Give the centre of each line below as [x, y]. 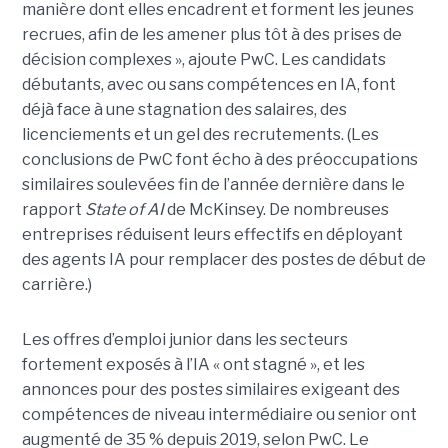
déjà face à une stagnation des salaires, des [184, 109]
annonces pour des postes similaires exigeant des [210, 389]
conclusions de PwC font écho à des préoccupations [219, 159]
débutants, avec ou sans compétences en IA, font [208, 84]
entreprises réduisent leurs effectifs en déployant [212, 234]
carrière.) [56, 284]
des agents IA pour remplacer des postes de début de [223, 259]
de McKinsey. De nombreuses [276, 209]
